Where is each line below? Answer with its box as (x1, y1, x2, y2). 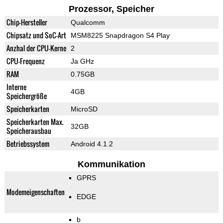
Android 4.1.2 (70, 140, 113, 148)
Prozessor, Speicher (68, 4, 154, 14)
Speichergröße (6, 91, 47, 102)
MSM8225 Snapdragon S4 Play (70, 31, 170, 40)
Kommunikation (77, 159, 145, 170)
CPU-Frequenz (6, 56, 45, 67)
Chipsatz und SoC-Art (6, 30, 66, 41)
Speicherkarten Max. (6, 116, 64, 127)
